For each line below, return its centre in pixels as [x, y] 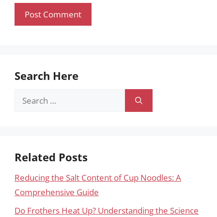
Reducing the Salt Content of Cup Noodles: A [98, 177]
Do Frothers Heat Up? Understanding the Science [107, 210]
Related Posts [51, 157]
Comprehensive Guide [57, 192]
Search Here [46, 75]
